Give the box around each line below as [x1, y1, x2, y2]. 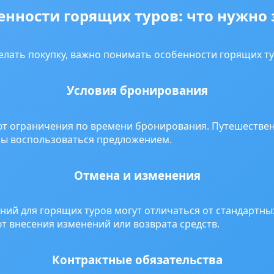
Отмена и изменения [73, 167, 201, 183]
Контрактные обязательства [51, 251, 223, 267]
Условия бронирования [66, 83, 208, 98]
